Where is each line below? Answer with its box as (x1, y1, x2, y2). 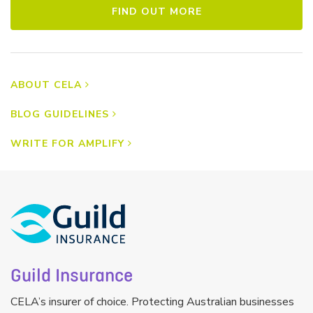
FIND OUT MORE (111, 5, 202, 19)
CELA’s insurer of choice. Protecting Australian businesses (10, 294, 294, 310)
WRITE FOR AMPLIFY (10, 137, 124, 151)
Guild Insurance (10, 266, 133, 286)
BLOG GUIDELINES (10, 108, 109, 122)
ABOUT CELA (10, 78, 82, 92)
